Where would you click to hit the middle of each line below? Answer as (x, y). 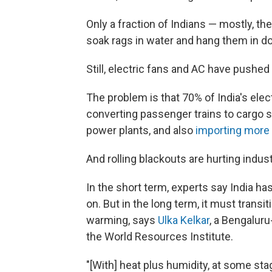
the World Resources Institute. (160, 236)
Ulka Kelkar (184, 220)
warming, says (122, 220)
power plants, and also (140, 130)
